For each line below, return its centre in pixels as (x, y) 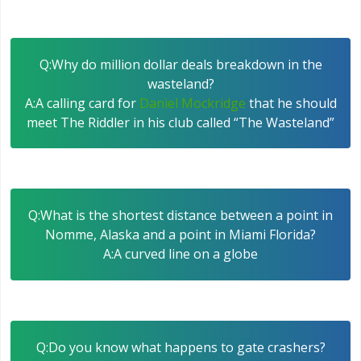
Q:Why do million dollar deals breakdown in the (180, 64)
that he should (291, 103)
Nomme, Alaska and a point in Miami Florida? (180, 235)
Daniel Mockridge (192, 103)
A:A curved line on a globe (180, 254)
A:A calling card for (82, 103)
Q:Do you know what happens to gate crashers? (180, 347)
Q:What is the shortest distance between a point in (180, 216)
